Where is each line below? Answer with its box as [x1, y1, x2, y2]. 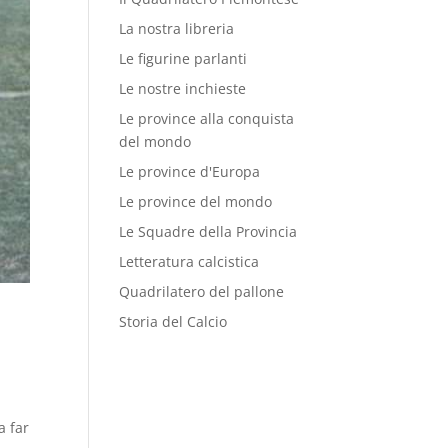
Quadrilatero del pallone [119, 282, 285, 301]
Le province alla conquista [119, 109, 295, 128]
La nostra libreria [119, 19, 235, 38]
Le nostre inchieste [119, 79, 247, 98]
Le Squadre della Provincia [119, 222, 298, 241]
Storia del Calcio [119, 312, 228, 331]
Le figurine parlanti [119, 49, 248, 68]
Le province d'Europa [119, 162, 261, 181]
